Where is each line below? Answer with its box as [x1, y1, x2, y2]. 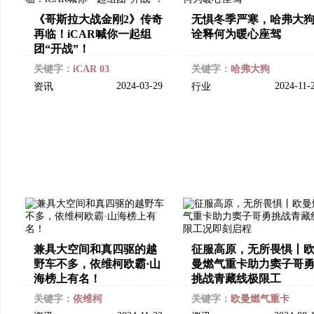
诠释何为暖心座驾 [191, 28, 281, 40]
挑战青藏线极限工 [191, 273, 281, 285]
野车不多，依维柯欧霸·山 [34, 258, 161, 270]
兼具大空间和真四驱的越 [34, 243, 157, 255]
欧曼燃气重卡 [231, 294, 289, 304]
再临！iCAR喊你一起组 [34, 28, 151, 40]
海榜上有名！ [34, 273, 101, 285]
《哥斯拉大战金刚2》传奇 [34, 13, 163, 25]
